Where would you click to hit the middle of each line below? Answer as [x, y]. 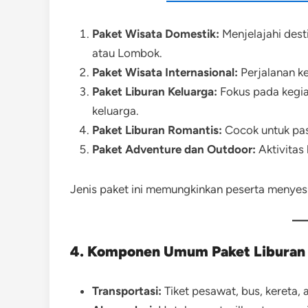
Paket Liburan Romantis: [157, 130]
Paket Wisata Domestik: [156, 34]
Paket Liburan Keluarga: [155, 91]
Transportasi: [127, 291]
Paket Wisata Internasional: [165, 72]
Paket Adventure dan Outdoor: [174, 149]
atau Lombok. [127, 53]
